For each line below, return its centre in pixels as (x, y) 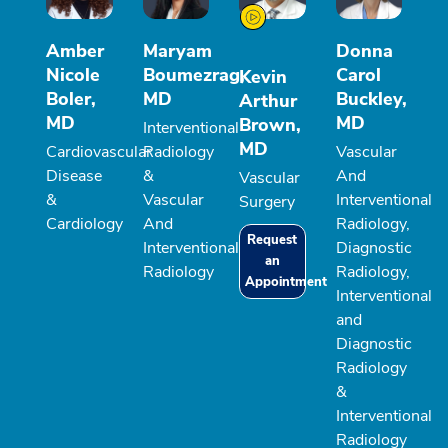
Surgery (267, 201)
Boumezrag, (193, 74)
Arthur (268, 100)
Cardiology (84, 223)
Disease (74, 175)
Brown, (270, 124)
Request (272, 239)
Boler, (71, 98)
